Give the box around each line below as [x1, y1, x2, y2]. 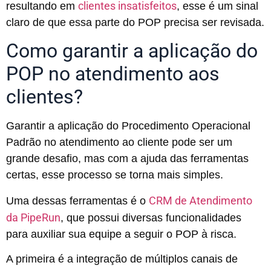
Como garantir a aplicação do [6, 39, 258, 63]
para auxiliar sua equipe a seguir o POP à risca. [6, 227, 237, 240]
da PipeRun [6, 211, 60, 224]
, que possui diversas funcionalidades [60, 211, 241, 224]
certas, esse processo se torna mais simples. [6, 169, 223, 181]
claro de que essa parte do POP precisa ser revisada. [6, 16, 264, 29]
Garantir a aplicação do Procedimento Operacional [6, 120, 250, 132]
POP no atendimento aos [6, 62, 220, 86]
